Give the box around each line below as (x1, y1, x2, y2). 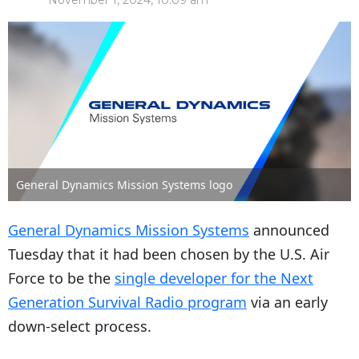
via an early (247, 292, 328, 313)
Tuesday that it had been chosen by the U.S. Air (8, 244, 329, 264)
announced (249, 220, 329, 240)
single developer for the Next (115, 268, 313, 288)
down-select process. (8, 317, 151, 337)
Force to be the (8, 268, 115, 288)
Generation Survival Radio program (8, 292, 247, 313)
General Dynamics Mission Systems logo (16, 177, 232, 193)
